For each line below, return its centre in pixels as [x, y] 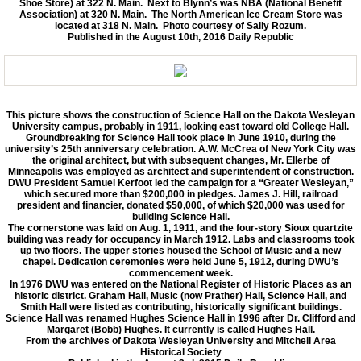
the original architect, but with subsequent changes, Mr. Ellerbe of [180, 161]
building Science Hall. [180, 217]
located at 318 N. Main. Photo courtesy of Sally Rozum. [180, 26]
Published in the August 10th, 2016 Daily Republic [180, 37]
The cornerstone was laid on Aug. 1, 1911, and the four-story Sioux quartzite [180, 228]
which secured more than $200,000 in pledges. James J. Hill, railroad [180, 195]
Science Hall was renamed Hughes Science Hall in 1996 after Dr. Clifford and [180, 319]
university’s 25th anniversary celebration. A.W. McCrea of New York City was [180, 149]
